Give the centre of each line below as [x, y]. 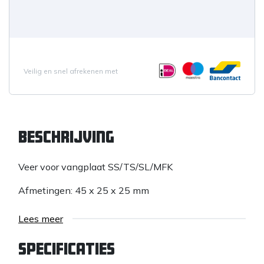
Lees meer [41, 219]
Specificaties [67, 249]
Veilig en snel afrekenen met [71, 71]
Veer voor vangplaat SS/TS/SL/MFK [95, 167]
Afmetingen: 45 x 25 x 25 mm [84, 191]
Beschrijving [66, 137]
